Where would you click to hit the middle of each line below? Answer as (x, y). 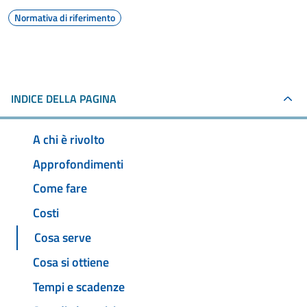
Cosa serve (63, 238)
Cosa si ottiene (71, 262)
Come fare (60, 188)
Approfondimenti (78, 164)
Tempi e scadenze (79, 286)
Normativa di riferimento (65, 17)
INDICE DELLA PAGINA (64, 99)
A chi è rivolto (69, 139)
